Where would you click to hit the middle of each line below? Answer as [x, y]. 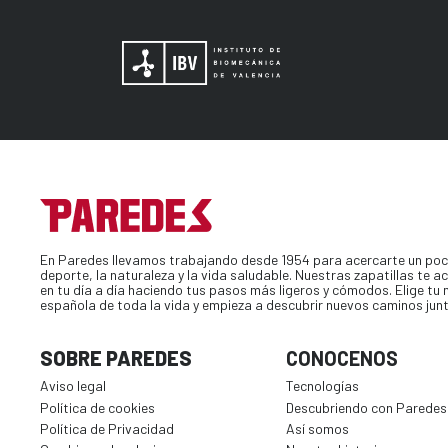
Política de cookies [97, 407]
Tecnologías [323, 386]
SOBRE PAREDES [116, 358]
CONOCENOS [342, 358]
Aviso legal [73, 386]
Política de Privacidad [107, 428]
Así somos [318, 428]
